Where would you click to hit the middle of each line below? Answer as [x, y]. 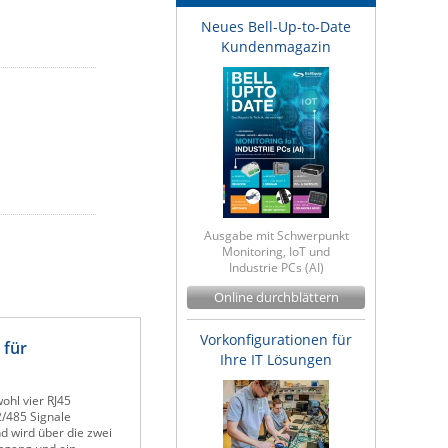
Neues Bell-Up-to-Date [276, 26]
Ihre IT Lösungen [276, 360]
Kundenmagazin [276, 46]
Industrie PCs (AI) [276, 268]
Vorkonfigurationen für [276, 340]
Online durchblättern [276, 298]
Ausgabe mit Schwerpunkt [276, 236]
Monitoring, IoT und [276, 252]
